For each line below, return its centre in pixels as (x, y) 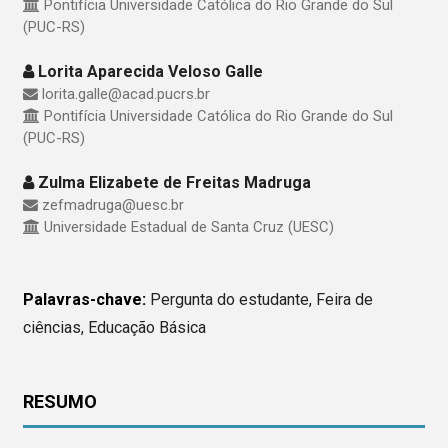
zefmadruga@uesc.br (110, 204)
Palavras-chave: (86, 300)
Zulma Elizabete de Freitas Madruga (172, 182)
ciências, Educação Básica (114, 328)
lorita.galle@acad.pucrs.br (123, 93)
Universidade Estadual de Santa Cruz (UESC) (186, 226)
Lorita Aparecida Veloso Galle (148, 71)
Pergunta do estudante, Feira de (261, 300)
